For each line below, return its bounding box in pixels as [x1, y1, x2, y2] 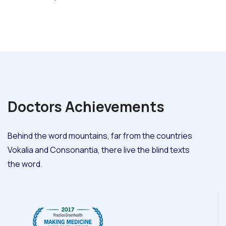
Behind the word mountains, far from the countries [8, 130, 192, 142]
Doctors [8, 97, 65, 117]
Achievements [65, 97, 164, 117]
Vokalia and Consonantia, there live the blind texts [8, 144, 190, 156]
